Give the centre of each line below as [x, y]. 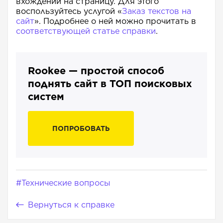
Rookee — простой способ [96, 70]
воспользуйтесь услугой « [69, 11]
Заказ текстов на [157, 11]
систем [46, 96]
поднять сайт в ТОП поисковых [110, 83]
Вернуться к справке [71, 205]
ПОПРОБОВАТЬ [81, 128]
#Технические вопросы [63, 183]
